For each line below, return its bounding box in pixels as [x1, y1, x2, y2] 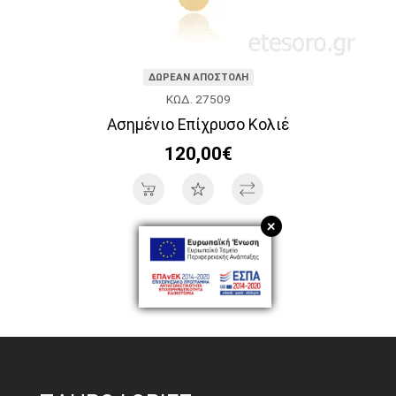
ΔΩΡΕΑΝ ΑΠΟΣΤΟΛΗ [148, 71, 248, 83]
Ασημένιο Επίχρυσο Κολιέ [107, 115, 289, 133]
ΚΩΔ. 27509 [165, 91, 231, 106]
